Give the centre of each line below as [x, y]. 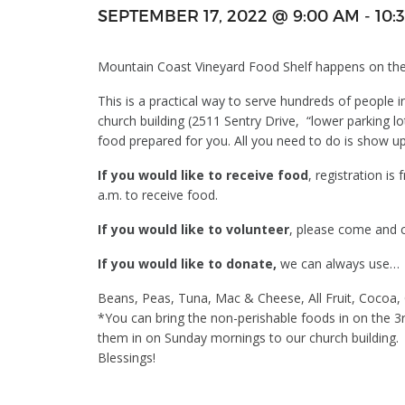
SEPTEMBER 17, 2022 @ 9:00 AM [228, 15]
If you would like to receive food [202, 175]
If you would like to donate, [187, 264]
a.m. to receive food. [157, 195]
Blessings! [126, 358]
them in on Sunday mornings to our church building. [248, 338]
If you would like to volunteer [193, 230]
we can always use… [338, 264]
